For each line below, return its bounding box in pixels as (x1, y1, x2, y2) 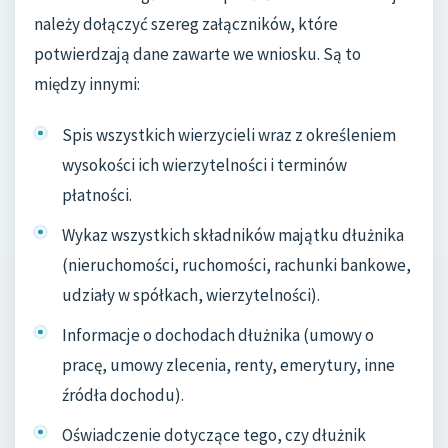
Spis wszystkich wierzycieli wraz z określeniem (62, 124, 396, 147)
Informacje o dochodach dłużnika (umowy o (62, 324, 374, 347)
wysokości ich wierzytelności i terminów (62, 154, 347, 177)
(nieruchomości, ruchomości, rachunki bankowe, (62, 254, 411, 277)
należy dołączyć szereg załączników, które (34, 12, 338, 35)
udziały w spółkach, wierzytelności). (62, 284, 320, 307)
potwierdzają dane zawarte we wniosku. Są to (34, 42, 361, 65)
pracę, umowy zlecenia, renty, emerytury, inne (62, 354, 395, 377)
